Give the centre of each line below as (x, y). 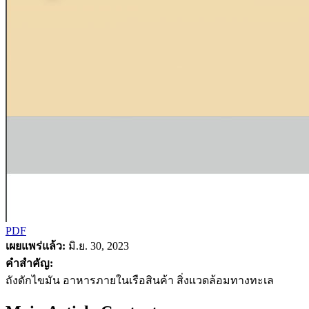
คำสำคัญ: (29, 263)
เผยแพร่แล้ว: (36, 246)
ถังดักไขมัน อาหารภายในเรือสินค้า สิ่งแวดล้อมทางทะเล (140, 280)
